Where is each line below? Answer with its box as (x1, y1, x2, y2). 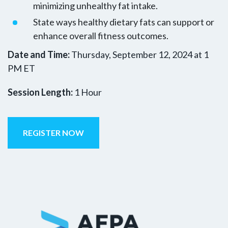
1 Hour (73, 86, 102, 98)
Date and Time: (8, 48, 70, 60)
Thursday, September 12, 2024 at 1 (70, 48, 209, 60)
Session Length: (8, 86, 73, 98)
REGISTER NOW (23, 127, 84, 137)
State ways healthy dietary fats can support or (33, 16, 214, 27)
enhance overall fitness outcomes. (33, 30, 168, 41)
